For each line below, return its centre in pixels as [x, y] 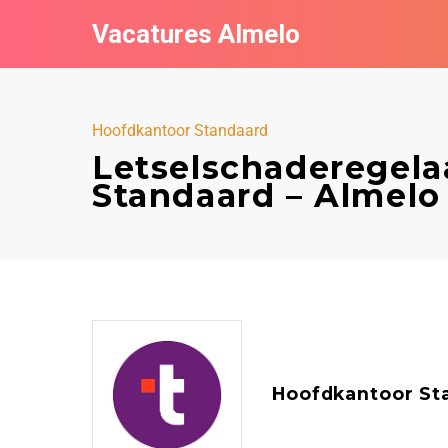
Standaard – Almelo [266, 195]
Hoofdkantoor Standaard [180, 130]
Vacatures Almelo [196, 34]
